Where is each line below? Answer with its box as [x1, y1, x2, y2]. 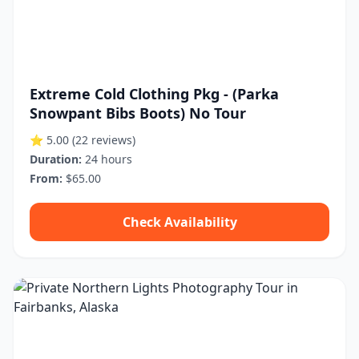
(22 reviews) [72, 132, 135, 147]
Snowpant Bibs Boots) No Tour [30, 103, 246, 123]
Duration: [30, 151, 82, 167]
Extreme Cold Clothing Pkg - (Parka [30, 84, 279, 103]
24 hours [82, 151, 132, 167]
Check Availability [122, 213, 237, 231]
